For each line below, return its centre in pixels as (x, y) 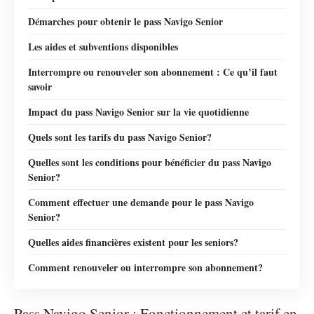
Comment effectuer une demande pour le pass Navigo (141, 202)
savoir (40, 86)
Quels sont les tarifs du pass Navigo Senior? (120, 137)
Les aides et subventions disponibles (103, 46)
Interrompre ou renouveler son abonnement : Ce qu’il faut (153, 71)
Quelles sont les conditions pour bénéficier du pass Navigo (150, 162)
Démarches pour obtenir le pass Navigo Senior (125, 21)
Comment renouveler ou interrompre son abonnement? (145, 267)
